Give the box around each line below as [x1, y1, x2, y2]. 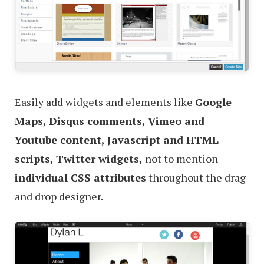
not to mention [143, 151, 218, 166]
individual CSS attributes [15, 170, 146, 184]
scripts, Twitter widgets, [15, 151, 143, 166]
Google [195, 94, 232, 109]
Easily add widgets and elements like [15, 94, 195, 109]
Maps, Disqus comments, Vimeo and [15, 113, 204, 128]
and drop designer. [15, 189, 103, 203]
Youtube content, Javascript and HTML [15, 132, 219, 147]
